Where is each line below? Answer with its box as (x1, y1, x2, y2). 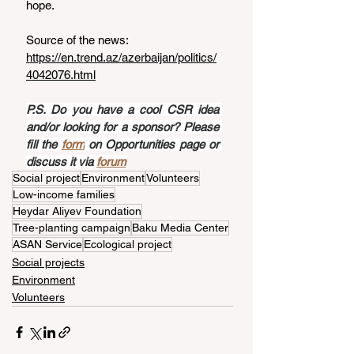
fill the (26, 137, 62, 151)
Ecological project (84, 237, 171, 250)
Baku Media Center (132, 220, 228, 234)
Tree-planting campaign (13, 220, 130, 234)
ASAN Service (13, 237, 82, 250)
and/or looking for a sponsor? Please (26, 119, 219, 134)
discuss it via (26, 154, 96, 168)
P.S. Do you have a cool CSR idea (26, 102, 219, 116)
